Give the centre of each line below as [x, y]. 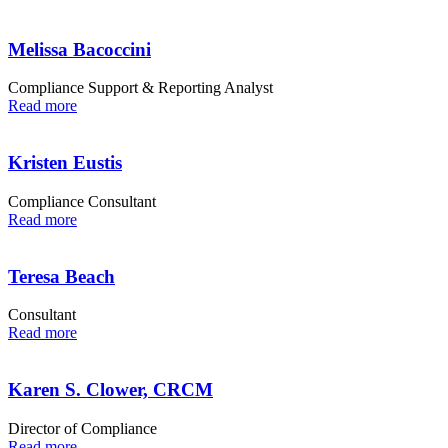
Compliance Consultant [82, 201]
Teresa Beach [61, 276]
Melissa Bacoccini [79, 49]
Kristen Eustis [65, 163]
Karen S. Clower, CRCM [110, 389]
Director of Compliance [82, 428]
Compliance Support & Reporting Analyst [140, 88]
